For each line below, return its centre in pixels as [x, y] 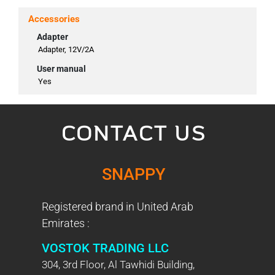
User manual [61, 68]
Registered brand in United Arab [118, 206]
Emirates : [66, 223]
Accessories [54, 19]
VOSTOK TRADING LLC [105, 248]
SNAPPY [134, 174]
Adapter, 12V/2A [66, 49]
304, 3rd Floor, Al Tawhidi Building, [118, 264]
